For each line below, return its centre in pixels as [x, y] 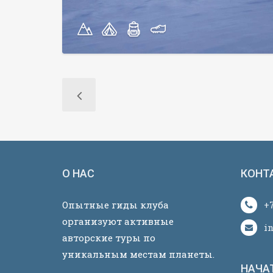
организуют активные [118, 221]
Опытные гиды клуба [115, 205]
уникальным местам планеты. [138, 254]
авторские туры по [109, 238]
